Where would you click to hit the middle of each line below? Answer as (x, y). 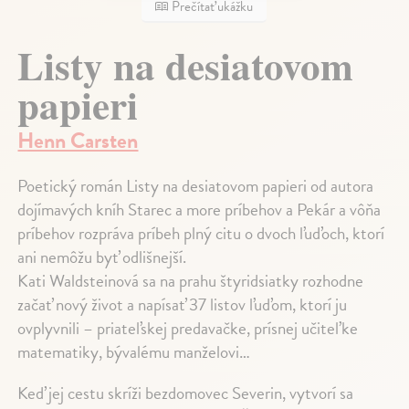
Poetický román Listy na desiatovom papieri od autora (196, 185)
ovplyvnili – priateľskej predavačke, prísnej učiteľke (188, 328)
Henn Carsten (78, 140)
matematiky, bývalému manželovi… (134, 351)
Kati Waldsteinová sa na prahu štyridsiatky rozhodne (191, 280)
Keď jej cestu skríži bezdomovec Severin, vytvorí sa (186, 393)
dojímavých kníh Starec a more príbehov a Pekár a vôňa (199, 209)
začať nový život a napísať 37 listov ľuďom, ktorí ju (183, 304)
